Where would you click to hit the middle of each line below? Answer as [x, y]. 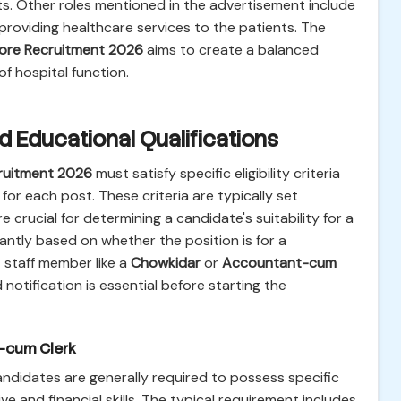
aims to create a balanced [231, 50]
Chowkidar [166, 263]
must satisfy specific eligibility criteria [216, 173]
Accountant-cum [279, 263]
